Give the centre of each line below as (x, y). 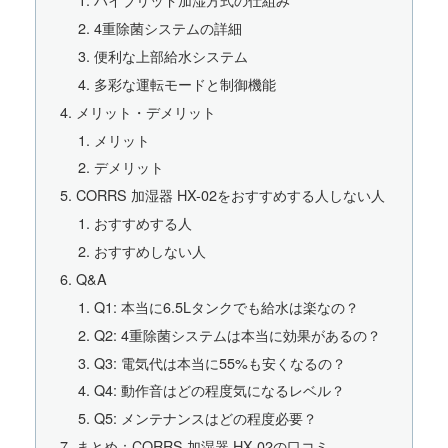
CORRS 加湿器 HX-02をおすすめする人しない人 (231, 195)
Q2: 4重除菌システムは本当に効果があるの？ (237, 334)
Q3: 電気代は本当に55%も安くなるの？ (219, 362)
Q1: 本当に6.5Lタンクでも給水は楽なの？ (226, 306)
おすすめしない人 (149, 251)
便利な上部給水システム (170, 55)
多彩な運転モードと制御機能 (184, 83)
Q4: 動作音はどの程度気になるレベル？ (219, 390)
